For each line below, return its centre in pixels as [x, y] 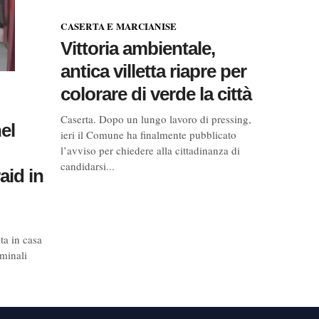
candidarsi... [88, 166]
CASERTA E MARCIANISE [119, 26]
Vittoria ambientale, [138, 48]
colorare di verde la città [156, 94]
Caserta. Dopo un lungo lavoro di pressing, [156, 119]
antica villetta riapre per [154, 71]
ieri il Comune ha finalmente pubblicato [149, 134]
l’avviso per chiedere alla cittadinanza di [151, 150]
